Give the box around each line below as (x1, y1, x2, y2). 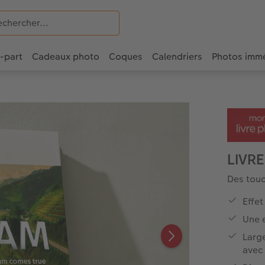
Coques (109, 50, 143, 64)
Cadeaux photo (32, 50, 99, 64)
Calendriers (152, 50, 202, 64)
